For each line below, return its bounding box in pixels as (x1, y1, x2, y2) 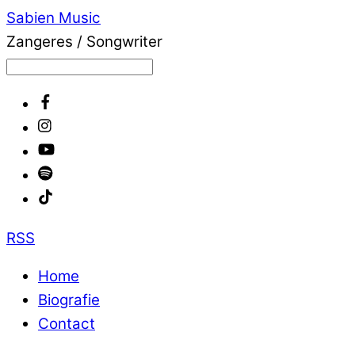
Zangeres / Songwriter (6, 32, 162, 51)
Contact (38, 315, 95, 334)
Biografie (38, 291, 100, 310)
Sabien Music (6, 9, 101, 27)
